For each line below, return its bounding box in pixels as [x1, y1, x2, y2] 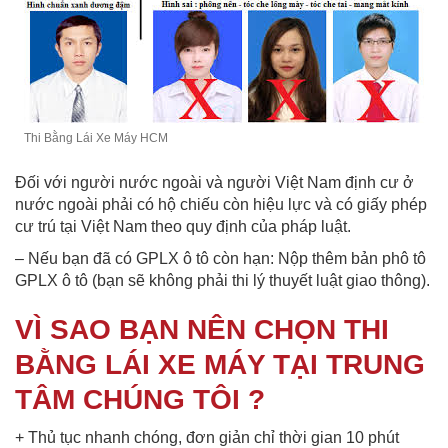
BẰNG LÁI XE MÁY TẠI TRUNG [15, 348, 425, 380]
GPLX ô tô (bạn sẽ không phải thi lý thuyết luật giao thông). [15, 271, 430, 289]
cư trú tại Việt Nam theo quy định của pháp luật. [15, 217, 351, 235]
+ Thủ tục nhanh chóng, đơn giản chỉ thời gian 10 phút [15, 428, 399, 446]
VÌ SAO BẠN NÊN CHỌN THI [15, 313, 389, 345]
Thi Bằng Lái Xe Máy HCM [24, 130, 168, 145]
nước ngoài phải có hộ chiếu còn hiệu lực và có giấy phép [15, 195, 427, 213]
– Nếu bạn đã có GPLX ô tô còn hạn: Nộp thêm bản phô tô [15, 249, 426, 267]
